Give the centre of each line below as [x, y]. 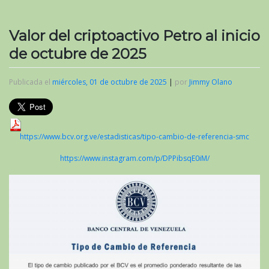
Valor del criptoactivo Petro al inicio [134, 36]
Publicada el [31, 82]
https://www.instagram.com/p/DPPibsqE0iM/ [134, 159]
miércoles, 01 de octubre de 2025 [110, 82]
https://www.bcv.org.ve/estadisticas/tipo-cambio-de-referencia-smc [134, 137]
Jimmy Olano [211, 82]
